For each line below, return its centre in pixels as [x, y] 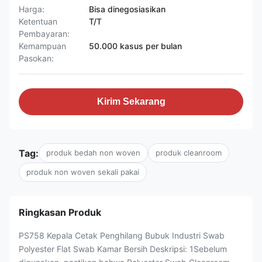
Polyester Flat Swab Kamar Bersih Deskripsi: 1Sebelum [123, 249]
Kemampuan [42, 46]
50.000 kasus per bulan [135, 46]
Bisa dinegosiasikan [127, 9]
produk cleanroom [189, 153]
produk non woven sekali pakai [83, 172]
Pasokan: [36, 58]
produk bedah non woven [93, 153]
